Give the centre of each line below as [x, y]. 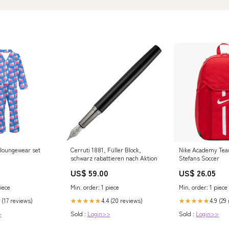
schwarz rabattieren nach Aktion [114, 158]
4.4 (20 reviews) [122, 200]
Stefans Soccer [199, 158]
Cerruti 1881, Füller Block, [106, 150]
